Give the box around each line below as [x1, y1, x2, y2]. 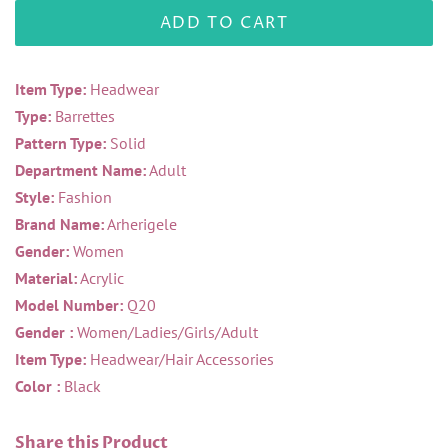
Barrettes [51, 106, 115, 127]
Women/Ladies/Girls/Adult [73, 322, 258, 343]
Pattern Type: [15, 133, 106, 154]
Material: [15, 268, 77, 289]
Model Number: [15, 295, 123, 316]
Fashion [54, 187, 112, 208]
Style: [15, 187, 54, 208]
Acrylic [77, 268, 124, 289]
